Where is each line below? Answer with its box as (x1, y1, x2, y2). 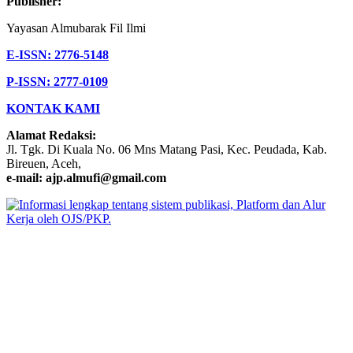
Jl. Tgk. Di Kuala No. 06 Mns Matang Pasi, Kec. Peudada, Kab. (6, 143, 327, 157)
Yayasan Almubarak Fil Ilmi (6, 21, 146, 35)
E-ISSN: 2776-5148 (6, 48, 109, 62)
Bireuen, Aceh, (6, 157, 81, 171)
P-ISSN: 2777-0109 (6, 75, 108, 89)
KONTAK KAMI (6, 102, 100, 116)
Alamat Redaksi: (6, 128, 96, 143)
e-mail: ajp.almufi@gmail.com (6, 171, 166, 185)
